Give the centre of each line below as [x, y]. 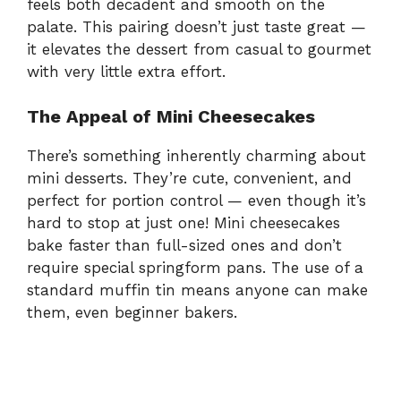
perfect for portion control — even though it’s [196, 201]
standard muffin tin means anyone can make [197, 290]
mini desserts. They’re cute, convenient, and [189, 179]
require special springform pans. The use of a [195, 268]
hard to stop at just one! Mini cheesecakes [183, 223]
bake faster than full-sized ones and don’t [184, 246]
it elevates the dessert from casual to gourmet [199, 49]
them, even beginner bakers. [132, 313]
